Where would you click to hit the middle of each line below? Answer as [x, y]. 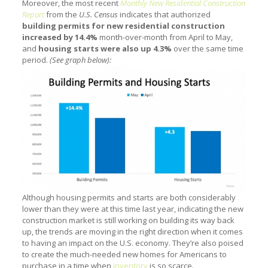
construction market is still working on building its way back [128, 220]
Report [33, 15]
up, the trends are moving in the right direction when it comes [132, 231]
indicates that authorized [164, 15]
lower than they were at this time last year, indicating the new [133, 208]
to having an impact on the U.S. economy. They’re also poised [133, 243]
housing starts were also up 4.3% [105, 49]
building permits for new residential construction [123, 26]
